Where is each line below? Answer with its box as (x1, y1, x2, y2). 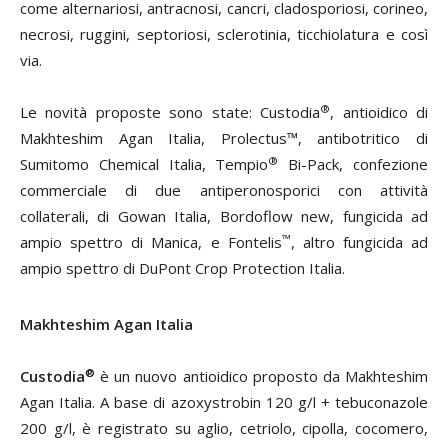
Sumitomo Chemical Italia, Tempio (20, 154, 269, 175)
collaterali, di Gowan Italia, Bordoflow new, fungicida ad (20, 206, 428, 227)
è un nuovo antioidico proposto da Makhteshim (95, 366, 428, 387)
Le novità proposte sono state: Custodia (20, 102, 321, 123)
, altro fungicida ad (290, 232, 428, 253)
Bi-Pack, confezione (278, 154, 429, 175)
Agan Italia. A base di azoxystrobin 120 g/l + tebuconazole (20, 392, 428, 413)
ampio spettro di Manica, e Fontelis (20, 232, 282, 253)
